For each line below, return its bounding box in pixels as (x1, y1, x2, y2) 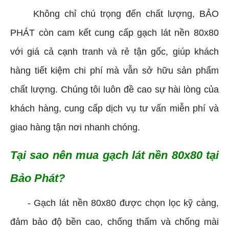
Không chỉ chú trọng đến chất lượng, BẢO (10, 8, 219, 19)
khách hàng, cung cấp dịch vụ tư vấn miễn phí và (10, 103, 219, 113)
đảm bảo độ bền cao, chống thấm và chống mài (10, 216, 219, 227)
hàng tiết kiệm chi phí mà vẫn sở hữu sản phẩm (10, 65, 219, 76)
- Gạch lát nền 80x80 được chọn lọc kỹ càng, (10, 197, 219, 208)
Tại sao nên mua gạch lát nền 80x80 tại (10, 148, 219, 162)
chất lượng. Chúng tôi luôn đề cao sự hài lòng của (10, 84, 219, 95)
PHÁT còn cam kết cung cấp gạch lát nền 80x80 (10, 27, 219, 38)
